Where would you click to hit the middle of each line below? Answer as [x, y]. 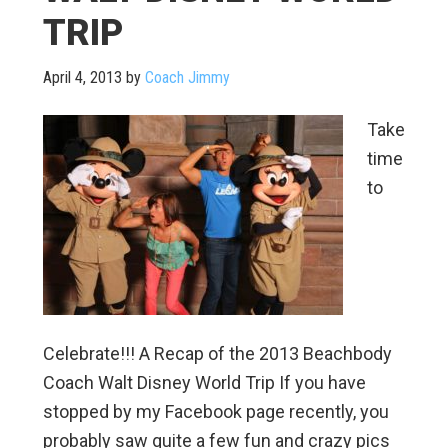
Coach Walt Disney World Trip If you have [204, 382]
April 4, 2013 [82, 77]
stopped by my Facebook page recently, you [215, 411]
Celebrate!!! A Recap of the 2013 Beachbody [217, 353]
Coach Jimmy [187, 77]
